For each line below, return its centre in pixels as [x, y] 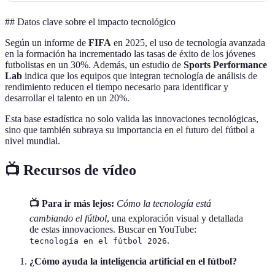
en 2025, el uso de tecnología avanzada [188, 43]
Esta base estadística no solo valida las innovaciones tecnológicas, [132, 119]
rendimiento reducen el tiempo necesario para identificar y [117, 87]
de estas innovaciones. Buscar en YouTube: [113, 229]
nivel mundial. [33, 141]
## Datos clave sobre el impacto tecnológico [90, 22]
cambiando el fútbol [68, 218]
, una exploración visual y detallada [175, 218]
